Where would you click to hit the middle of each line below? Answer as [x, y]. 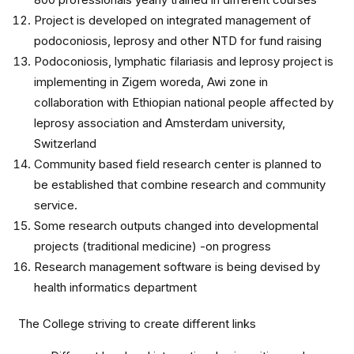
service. [56, 205]
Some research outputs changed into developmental [176, 226]
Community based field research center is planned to [178, 164]
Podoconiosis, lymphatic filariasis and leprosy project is [184, 61]
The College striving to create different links [137, 324]
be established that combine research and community [180, 185]
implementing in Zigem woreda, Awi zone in [151, 82]
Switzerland [65, 143]
